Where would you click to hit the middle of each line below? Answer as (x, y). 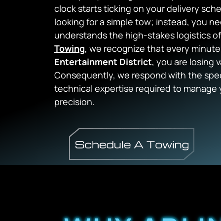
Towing (70, 48)
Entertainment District (103, 62)
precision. (74, 102)
